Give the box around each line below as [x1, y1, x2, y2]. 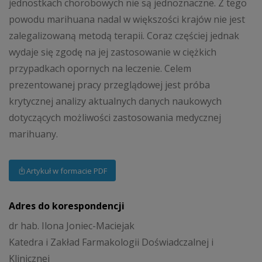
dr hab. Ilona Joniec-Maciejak [9, 219, 135, 232]
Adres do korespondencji [9, 199, 125, 213]
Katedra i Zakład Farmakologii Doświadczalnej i [9, 235, 213, 249]
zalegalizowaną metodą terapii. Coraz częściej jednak [9, 29, 239, 42]
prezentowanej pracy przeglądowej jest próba [9, 78, 210, 91]
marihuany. [9, 127, 58, 140]
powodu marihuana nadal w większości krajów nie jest [9, 12, 245, 26]
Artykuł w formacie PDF [26, 165, 107, 176]
